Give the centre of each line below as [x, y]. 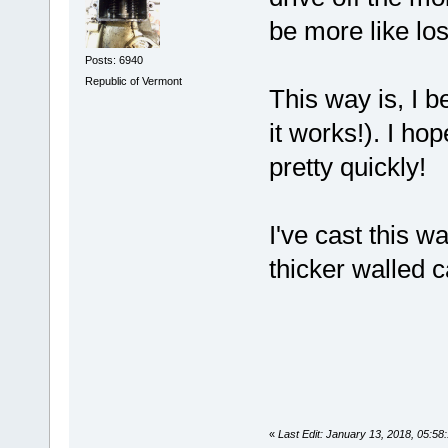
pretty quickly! [347, 167]
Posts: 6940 [113, 59]
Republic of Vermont [133, 81]
